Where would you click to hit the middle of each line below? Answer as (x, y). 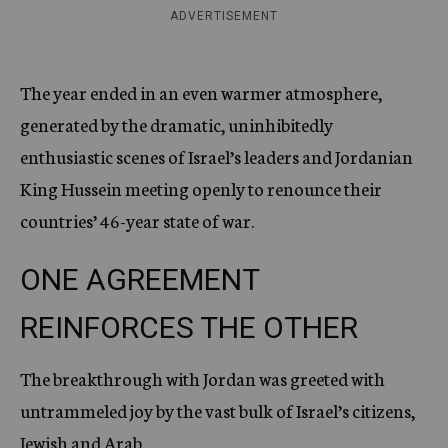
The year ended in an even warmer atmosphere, (201, 92)
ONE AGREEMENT (139, 279)
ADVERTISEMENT (224, 16)
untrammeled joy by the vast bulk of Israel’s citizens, (217, 410)
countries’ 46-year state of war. (137, 220)
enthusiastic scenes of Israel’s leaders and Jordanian (216, 156)
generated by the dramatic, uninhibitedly (176, 124)
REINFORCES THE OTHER (189, 327)
